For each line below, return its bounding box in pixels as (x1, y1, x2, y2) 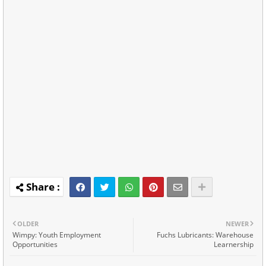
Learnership (214, 239, 254, 249)
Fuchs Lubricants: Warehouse (157, 229, 254, 240)
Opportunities (12, 239, 58, 249)
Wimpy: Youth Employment (12, 229, 101, 240)
